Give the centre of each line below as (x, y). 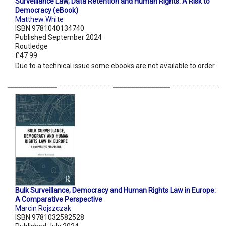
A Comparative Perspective (59, 200)
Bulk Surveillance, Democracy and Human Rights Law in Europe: (116, 190)
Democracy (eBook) (47, 10)
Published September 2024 (59, 38)
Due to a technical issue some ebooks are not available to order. (116, 66)
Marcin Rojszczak (43, 209)
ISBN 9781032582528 (50, 218)
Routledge (32, 47)
